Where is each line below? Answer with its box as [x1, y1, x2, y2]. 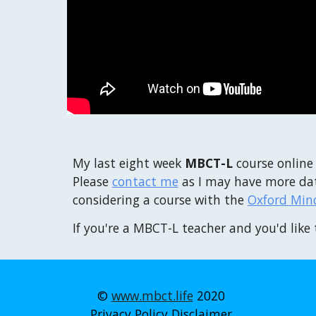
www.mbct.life [111, 287, 193, 304]
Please [72, 173, 112, 190]
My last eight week [72, 154, 185, 171]
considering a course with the [72, 191, 248, 208]
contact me [111, 173, 178, 190]
